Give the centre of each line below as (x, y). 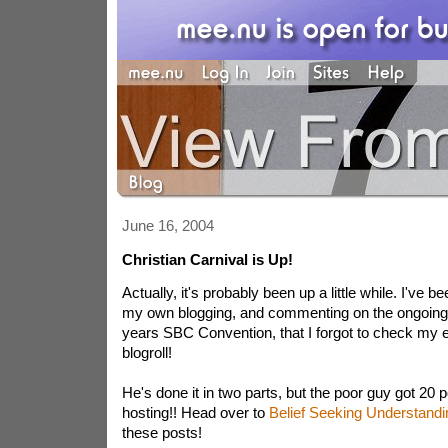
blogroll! (146, 352)
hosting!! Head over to (195, 412)
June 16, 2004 (167, 225)
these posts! (161, 432)
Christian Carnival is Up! (207, 259)
